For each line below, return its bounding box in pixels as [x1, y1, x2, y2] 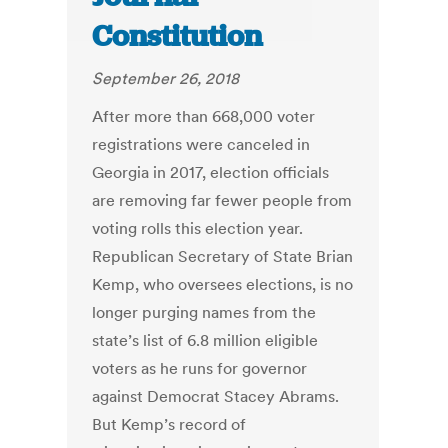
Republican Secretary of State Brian [92, 246, 354, 267]
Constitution [92, 17, 263, 56]
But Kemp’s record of [92, 414, 247, 435]
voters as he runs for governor [92, 358, 308, 379]
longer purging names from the [92, 302, 317, 323]
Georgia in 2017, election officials [92, 162, 330, 183]
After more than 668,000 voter [92, 106, 316, 127]
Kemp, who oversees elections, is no [92, 274, 354, 295]
